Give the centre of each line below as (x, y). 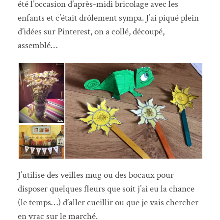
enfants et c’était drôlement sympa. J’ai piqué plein (108, 18)
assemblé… (37, 46)
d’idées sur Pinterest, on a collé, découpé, (91, 32)
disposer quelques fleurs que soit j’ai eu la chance (106, 189)
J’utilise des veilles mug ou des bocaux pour (96, 175)
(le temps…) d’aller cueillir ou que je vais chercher (108, 203)
